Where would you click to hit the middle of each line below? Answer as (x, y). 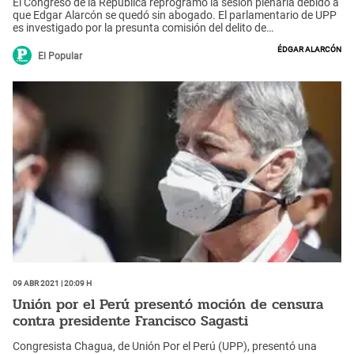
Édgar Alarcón (309, 48)
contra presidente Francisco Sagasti (130, 321)
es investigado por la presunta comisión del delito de (139, 27)
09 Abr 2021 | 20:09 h (52, 282)
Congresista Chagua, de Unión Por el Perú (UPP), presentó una (165, 346)
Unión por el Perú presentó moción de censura (168, 305)
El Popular (60, 56)
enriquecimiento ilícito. (67, 40)
